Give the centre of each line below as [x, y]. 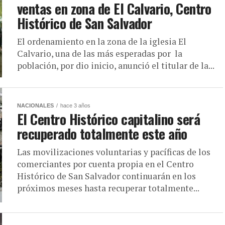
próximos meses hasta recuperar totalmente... [108, 188]
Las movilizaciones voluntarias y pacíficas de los [114, 152]
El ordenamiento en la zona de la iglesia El [102, 42]
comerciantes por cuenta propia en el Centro [105, 164]
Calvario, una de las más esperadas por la [100, 54]
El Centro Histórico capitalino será [108, 119]
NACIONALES [35, 106]
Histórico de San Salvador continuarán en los [106, 176]
